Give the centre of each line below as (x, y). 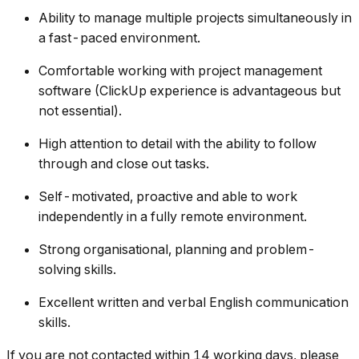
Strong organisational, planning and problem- (177, 250)
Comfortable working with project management (180, 71)
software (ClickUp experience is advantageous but (190, 91)
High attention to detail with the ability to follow (177, 144)
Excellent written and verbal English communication (194, 303)
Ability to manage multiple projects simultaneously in (195, 18)
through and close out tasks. (124, 164)
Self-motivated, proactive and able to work (168, 197)
